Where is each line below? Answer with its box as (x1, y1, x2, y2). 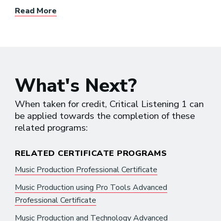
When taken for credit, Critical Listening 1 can (15, 97, 204, 110)
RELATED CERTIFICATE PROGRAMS (15, 147, 167, 159)
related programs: (15, 121, 88, 134)
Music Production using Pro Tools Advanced (15, 182, 167, 193)
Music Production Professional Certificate (15, 164, 157, 175)
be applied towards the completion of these (15, 109, 195, 122)
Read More (15, 5, 57, 16)
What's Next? (15, 73, 137, 98)
